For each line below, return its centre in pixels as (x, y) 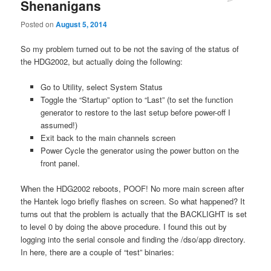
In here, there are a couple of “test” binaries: (98, 252)
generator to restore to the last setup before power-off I (135, 113)
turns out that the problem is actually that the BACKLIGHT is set (134, 214)
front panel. (60, 163)
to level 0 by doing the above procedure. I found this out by (124, 227)
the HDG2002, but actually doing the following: (102, 62)
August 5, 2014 (82, 24)
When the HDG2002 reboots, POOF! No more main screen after (132, 189)
